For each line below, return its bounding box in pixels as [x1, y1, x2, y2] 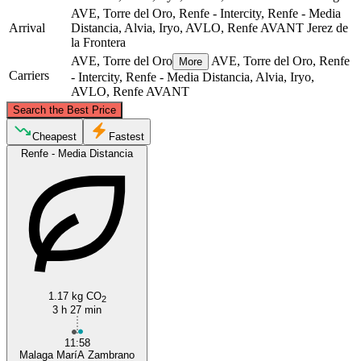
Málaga [300, 203, 329, 215]
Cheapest [32, 130, 77, 143]
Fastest [109, 130, 144, 143]
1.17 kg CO [48, 289, 102, 302]
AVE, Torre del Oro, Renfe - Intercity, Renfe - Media [71, 6, 341, 20]
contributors [283, 92, 324, 102]
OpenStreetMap [233, 92, 283, 102]
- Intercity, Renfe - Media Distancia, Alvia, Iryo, [71, 69, 314, 84]
